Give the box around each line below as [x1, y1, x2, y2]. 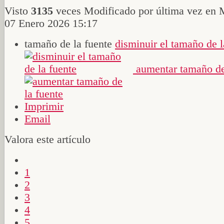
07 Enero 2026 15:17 [4, 17, 97, 29]
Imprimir [24, 100, 63, 112]
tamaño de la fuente [24, 37, 112, 50]
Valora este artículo [4, 133, 90, 145]
